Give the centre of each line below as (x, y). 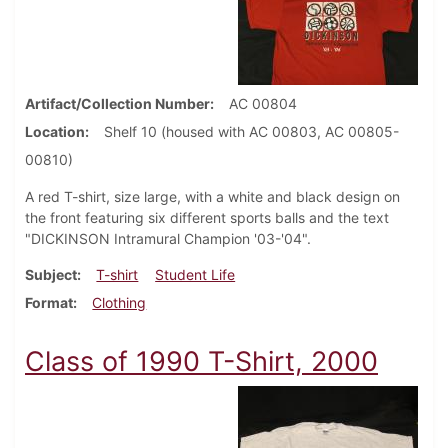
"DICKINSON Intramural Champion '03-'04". (168, 239)
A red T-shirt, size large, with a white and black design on (212, 197)
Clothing (119, 303)
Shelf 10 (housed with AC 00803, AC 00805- (251, 132)
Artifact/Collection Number (117, 104)
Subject (51, 275)
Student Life (195, 275)
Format (49, 303)
